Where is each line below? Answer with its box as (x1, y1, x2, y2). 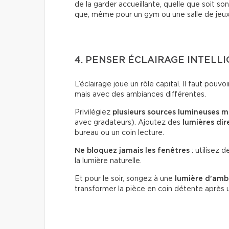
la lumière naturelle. (75, 157, 142, 165)
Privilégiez (75, 108, 112, 116)
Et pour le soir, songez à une (75, 175, 175, 182)
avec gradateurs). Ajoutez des (75, 119, 182, 126)
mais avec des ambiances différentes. (75, 90, 206, 98)
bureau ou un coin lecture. (75, 129, 164, 136)
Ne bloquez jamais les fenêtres (75, 147, 190, 154)
